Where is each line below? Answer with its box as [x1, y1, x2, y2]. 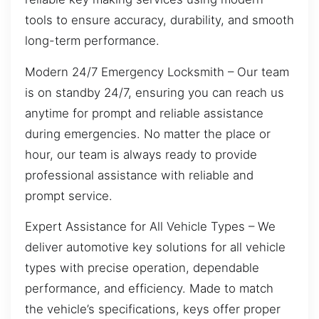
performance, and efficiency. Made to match [25, 281, 273, 296]
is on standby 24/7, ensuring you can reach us [25, 85, 284, 100]
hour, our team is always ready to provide [25, 147, 257, 162]
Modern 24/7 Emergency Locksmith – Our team [25, 64, 289, 79]
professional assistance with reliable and [25, 167, 253, 182]
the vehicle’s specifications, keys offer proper [25, 301, 281, 316]
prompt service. [25, 188, 113, 203]
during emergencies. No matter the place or [25, 126, 271, 141]
